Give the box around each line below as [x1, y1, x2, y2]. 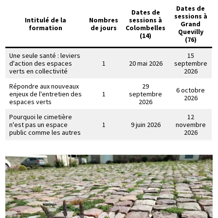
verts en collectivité [9, 66, 68, 75]
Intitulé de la [25, 15, 67, 24]
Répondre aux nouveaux [9, 81, 79, 91]
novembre [175, 120, 206, 129]
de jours [91, 23, 117, 32]
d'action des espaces [9, 58, 73, 68]
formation [29, 23, 63, 32]
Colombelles [126, 23, 166, 32]
